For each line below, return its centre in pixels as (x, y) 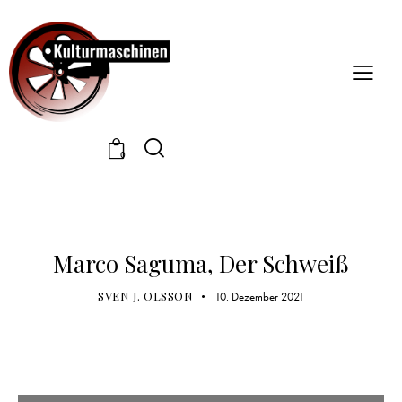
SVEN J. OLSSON (146, 295)
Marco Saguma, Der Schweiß (201, 263)
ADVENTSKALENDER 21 (201, 231)
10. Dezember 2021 (259, 296)
